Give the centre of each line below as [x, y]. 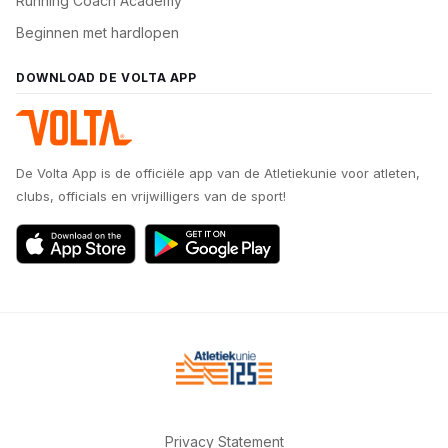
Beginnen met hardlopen [97, 32]
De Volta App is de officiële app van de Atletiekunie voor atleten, [218, 173]
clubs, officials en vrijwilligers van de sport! [151, 196]
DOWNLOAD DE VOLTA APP [106, 77]
